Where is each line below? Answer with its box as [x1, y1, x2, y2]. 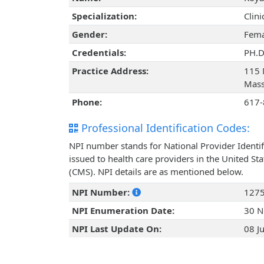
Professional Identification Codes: [78, 121, 250, 136]
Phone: [71, 96, 102, 108]
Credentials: [71, 47, 126, 59]
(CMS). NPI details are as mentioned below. [69, 166, 243, 178]
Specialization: [71, 10, 137, 22]
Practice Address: [71, 65, 148, 77]
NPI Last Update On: [71, 223, 161, 235]
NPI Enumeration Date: [71, 204, 174, 217]
